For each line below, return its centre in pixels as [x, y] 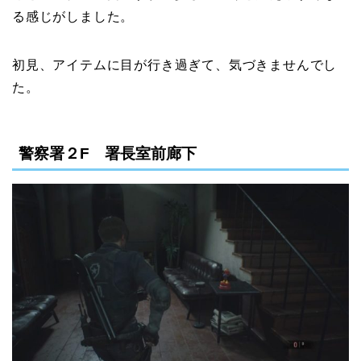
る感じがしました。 [73, 16]
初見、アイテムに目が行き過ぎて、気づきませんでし [175, 64]
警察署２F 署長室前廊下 [108, 154]
